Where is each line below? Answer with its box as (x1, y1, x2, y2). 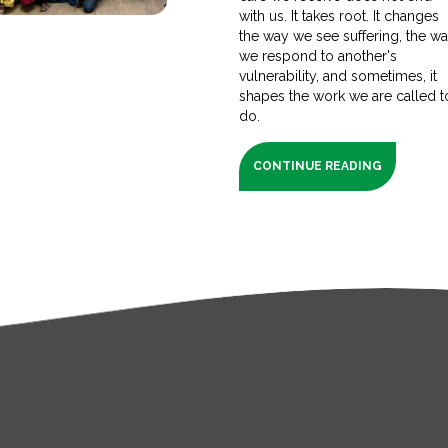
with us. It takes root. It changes (238, 7, 440, 24)
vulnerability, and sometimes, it (238, 67, 438, 84)
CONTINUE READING (252, 158, 383, 173)
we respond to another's (238, 47, 398, 64)
